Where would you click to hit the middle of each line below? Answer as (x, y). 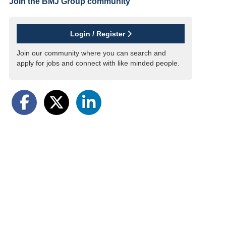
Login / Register (98, 34)
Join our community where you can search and (91, 53)
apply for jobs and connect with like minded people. (98, 63)
